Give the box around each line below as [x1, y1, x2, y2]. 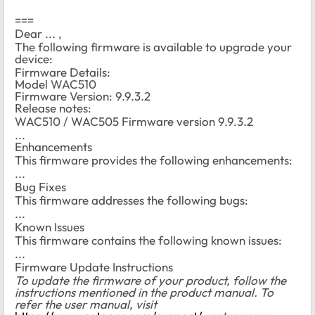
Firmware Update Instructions [15, 259, 173, 274]
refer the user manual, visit [15, 296, 157, 311]
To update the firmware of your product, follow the [15, 272, 286, 288]
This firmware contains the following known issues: [15, 232, 282, 247]
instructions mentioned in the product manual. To [15, 284, 274, 300]
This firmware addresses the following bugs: [15, 192, 248, 207]
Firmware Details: [15, 64, 110, 79]
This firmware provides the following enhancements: [15, 152, 292, 167]
